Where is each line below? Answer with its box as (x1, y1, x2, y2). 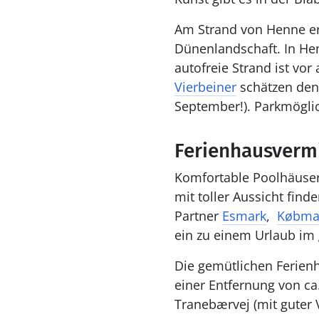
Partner (174, 207, 222, 224)
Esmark (221, 207, 266, 224)
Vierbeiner (174, 78, 236, 95)
